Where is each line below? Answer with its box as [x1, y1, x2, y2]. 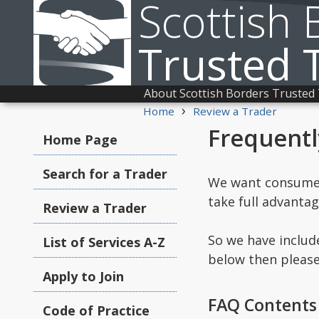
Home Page [43, 131, 117, 148]
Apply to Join [43, 268, 124, 285]
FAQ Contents [208, 293, 317, 316]
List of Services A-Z [43, 234, 165, 251]
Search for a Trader [43, 165, 167, 182]
